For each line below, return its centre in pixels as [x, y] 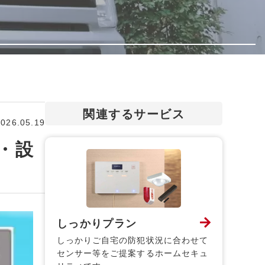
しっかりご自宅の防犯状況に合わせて [132, 240]
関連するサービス [134, 114]
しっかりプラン [97, 224]
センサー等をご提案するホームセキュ [132, 253]
